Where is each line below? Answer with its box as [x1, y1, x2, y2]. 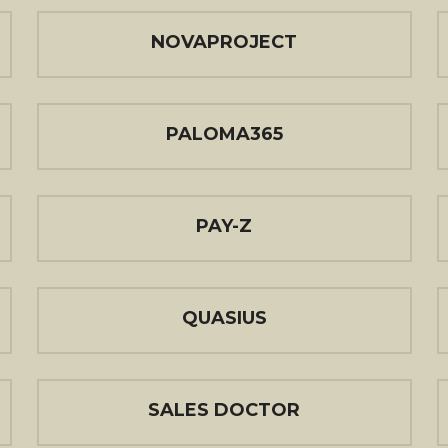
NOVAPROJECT [151, 31, 297, 53]
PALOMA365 [165, 123, 283, 145]
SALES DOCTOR [148, 399, 300, 421]
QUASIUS [181, 307, 267, 329]
